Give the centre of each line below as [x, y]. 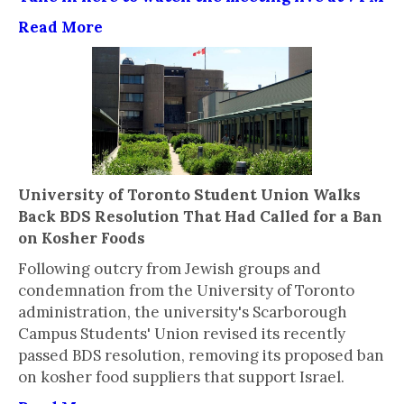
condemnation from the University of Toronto [186, 290]
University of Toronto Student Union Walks [189, 195]
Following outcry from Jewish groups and [170, 269]
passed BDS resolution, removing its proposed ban [201, 355]
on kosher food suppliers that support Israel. [181, 377]
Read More [60, 27]
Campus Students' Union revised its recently [182, 334]
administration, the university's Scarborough [183, 312]
